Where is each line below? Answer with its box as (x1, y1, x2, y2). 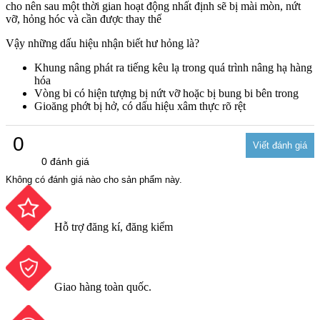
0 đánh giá (41, 155, 89, 167)
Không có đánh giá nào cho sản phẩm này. (6, 174, 182, 185)
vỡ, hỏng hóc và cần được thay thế (6, 12, 164, 25)
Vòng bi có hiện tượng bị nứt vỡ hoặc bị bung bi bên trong (34, 86, 301, 99)
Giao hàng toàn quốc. (54, 280, 151, 293)
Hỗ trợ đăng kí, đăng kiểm (54, 220, 173, 233)
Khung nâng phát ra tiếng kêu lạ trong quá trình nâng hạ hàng (34, 61, 312, 74)
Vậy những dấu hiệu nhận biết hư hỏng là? (6, 36, 199, 49)
